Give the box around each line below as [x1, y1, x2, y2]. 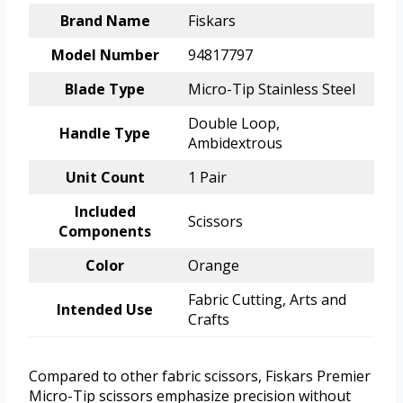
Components [58, 221, 151, 242]
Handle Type [59, 123, 150, 144]
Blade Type [65, 79, 145, 100]
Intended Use [57, 300, 153, 320]
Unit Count [65, 167, 145, 188]
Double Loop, [188, 113, 280, 134]
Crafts [188, 309, 229, 330]
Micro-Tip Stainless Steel [188, 79, 355, 100]
